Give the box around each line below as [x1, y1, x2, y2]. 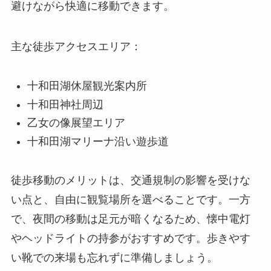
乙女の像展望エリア [27, 117, 125, 129]
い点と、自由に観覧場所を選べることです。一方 [10, 194, 250, 206]
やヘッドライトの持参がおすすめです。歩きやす [10, 232, 250, 245]
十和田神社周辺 [27, 98, 103, 111]
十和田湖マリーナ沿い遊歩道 [27, 135, 169, 148]
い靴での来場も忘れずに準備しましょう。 [10, 252, 218, 264]
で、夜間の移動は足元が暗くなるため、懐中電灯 [10, 213, 250, 226]
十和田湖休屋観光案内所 [27, 80, 147, 93]
